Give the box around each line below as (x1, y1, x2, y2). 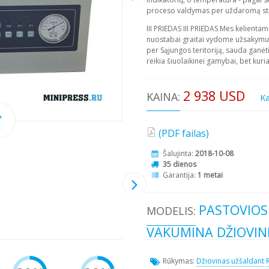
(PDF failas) (159, 127, 209, 141)
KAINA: (147, 89, 180, 104)
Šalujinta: (163, 148, 195, 159)
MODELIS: (147, 204, 196, 219)
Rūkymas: (163, 255, 196, 266)
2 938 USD (183, 86, 245, 104)
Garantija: (163, 170, 198, 181)
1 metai (198, 170, 223, 181)
